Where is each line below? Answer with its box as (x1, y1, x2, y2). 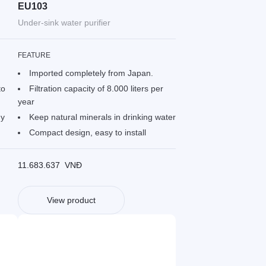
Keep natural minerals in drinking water (28, 112, 176, 122)
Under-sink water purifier (17, 18, 110, 28)
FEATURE (17, 51, 51, 60)
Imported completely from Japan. (28, 68, 153, 78)
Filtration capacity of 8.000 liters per (28, 84, 163, 94)
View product (46, 195, 96, 205)
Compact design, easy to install (28, 128, 146, 138)
